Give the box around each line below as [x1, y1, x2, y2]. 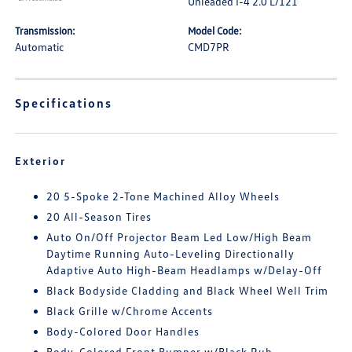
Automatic [15, 40, 64, 53]
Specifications [15, 95, 113, 111]
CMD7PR [188, 40, 229, 53]
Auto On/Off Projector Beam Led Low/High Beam [46, 230, 313, 244]
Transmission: [15, 24, 76, 37]
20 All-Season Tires [46, 210, 152, 223]
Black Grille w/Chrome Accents [46, 304, 214, 317]
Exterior [15, 154, 67, 167]
